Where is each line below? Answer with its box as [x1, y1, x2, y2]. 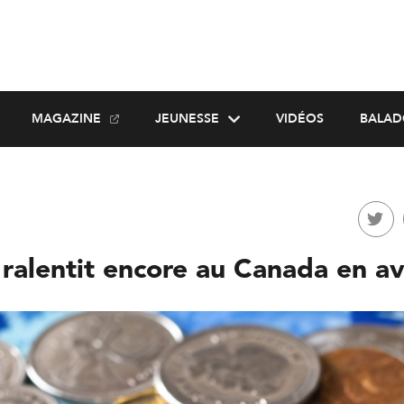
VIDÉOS [275, 110, 324, 127]
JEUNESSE [154, 110, 219, 127]
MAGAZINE [31, 110, 101, 127]
